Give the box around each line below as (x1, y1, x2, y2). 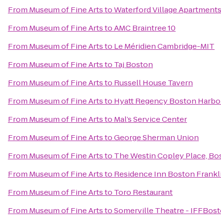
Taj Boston (114, 59, 153, 70)
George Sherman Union (114, 132, 199, 143)
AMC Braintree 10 (114, 23, 176, 33)
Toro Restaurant (114, 187, 173, 197)
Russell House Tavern (114, 77, 193, 88)
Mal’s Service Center (114, 114, 187, 124)
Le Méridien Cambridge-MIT (114, 41, 215, 51)
